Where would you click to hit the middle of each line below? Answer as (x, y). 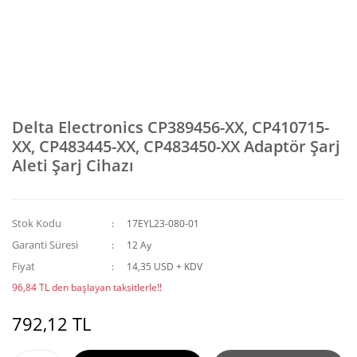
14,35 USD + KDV (165, 267)
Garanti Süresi (45, 245)
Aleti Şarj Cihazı (73, 165)
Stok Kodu (37, 223)
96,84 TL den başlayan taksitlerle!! (87, 287)
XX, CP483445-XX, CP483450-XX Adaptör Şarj (176, 146)
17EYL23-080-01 (163, 224)
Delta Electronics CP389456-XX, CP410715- (171, 127)
